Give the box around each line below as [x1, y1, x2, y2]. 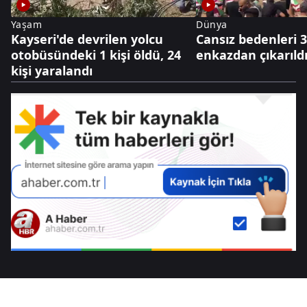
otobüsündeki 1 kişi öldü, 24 [11, 47, 181, 64]
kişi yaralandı [11, 62, 93, 79]
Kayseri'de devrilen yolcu [11, 31, 163, 48]
